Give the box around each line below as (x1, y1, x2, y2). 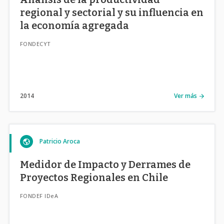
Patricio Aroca (39, 136, 80, 145)
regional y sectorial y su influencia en (19, 6, 203, 18)
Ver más (173, 91, 197, 100)
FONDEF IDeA (19, 191, 58, 199)
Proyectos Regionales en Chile (19, 171, 168, 183)
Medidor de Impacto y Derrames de (19, 158, 190, 170)
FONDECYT (19, 39, 51, 47)
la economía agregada (19, 19, 129, 31)
